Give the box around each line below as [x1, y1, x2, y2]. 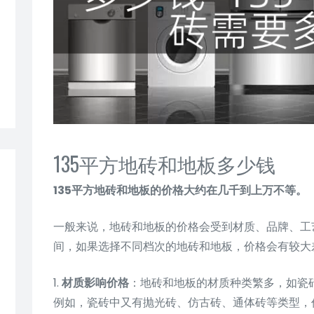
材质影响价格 [62, 274, 129, 291]
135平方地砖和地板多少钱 [53, 149, 275, 178]
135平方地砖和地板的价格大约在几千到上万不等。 [53, 182, 307, 198]
